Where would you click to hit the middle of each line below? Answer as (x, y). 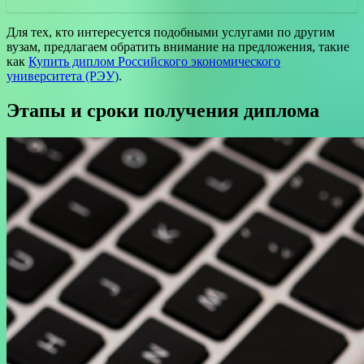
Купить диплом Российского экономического (154, 61)
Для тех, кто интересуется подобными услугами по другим (171, 32)
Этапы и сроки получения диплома (163, 110)
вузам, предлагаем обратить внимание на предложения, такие (178, 46)
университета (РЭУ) (63, 76)
